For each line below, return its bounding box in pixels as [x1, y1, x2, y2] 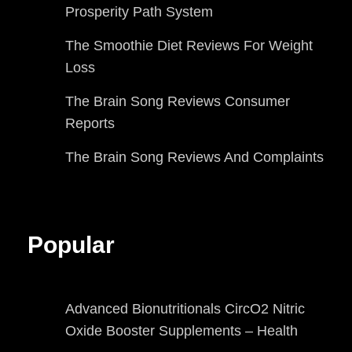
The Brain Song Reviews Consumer [65, 93, 290, 110]
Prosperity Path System [65, 4, 213, 20]
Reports [65, 115, 115, 132]
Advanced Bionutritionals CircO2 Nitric [65, 300, 305, 317]
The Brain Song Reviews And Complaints [65, 149, 324, 166]
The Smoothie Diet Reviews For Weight [65, 38, 313, 54]
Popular [27, 232, 115, 258]
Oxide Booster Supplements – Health [65, 322, 298, 339]
